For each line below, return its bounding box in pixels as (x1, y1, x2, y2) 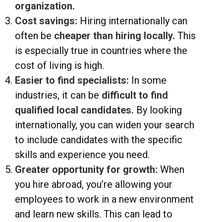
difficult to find (102, 89, 168, 102)
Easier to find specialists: (15, 74, 131, 87)
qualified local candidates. (15, 104, 134, 116)
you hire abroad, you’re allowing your (15, 178, 172, 191)
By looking (134, 104, 182, 116)
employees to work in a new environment (15, 193, 194, 206)
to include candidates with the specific (15, 134, 182, 146)
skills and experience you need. (15, 149, 150, 161)
